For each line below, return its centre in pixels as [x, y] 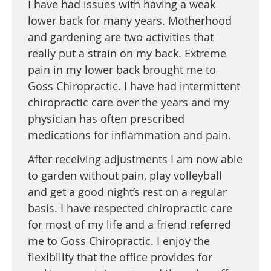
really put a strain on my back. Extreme [127, 53]
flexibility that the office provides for [120, 257]
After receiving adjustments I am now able [135, 159]
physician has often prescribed [106, 118]
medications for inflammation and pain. [129, 135]
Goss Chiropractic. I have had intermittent [134, 86]
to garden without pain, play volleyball [125, 175]
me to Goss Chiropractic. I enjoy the [119, 240]
